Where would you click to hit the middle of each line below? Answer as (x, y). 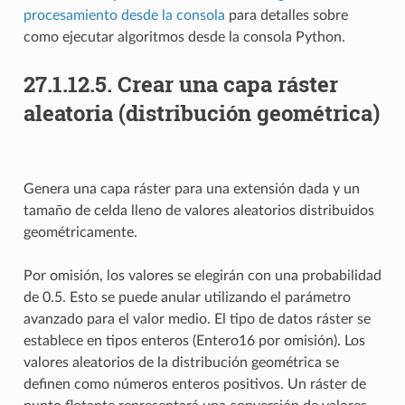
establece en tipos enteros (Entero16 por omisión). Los (194, 340)
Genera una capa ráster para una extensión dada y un (191, 188)
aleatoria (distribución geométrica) (201, 113)
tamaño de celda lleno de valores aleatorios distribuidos (198, 210)
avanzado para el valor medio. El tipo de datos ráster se (197, 319)
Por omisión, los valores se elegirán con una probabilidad (202, 275)
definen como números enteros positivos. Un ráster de (194, 384)
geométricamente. (80, 232)
